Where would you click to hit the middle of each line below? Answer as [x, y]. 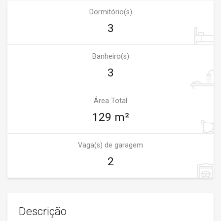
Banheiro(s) [110, 56]
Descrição [42, 212]
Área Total [110, 101]
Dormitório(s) [110, 12]
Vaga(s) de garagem [110, 145]
